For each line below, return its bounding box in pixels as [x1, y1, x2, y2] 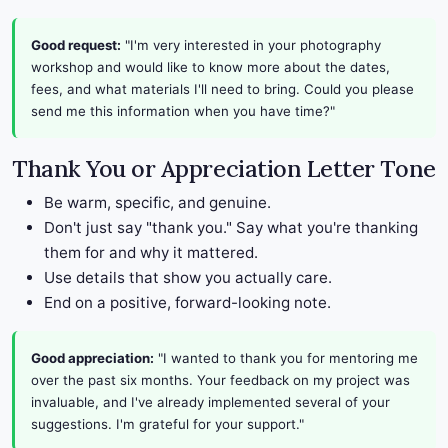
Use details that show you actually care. [44, 268, 332, 288]
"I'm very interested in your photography [121, 37, 381, 54]
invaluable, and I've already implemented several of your [31, 394, 390, 411]
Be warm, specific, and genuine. [44, 193, 271, 213]
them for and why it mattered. [44, 243, 258, 263]
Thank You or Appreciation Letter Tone [12, 153, 436, 184]
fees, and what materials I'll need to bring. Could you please [31, 81, 414, 98]
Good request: [31, 37, 121, 54]
